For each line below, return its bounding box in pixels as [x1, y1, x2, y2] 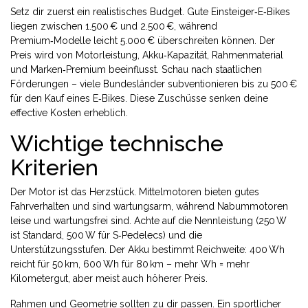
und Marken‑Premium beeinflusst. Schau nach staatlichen [10, 64, 262, 75]
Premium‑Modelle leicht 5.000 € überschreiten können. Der [10, 35, 275, 46]
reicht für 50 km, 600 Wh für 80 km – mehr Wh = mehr [10, 258, 250, 269]
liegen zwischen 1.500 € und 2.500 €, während [10, 21, 217, 32]
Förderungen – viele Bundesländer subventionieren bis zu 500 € [10, 78, 297, 89]
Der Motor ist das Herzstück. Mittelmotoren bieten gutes [10, 186, 259, 197]
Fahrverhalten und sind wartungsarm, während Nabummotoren [10, 201, 288, 212]
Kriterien [10, 155, 98, 180]
